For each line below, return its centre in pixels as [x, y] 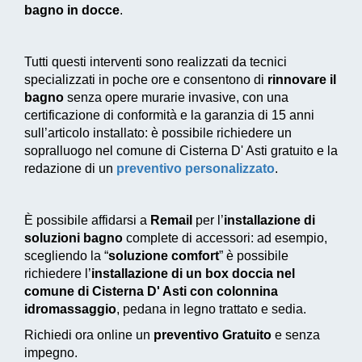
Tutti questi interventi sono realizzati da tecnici [156, 62]
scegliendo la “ [66, 256]
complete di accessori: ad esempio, [225, 238]
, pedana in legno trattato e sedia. [211, 309]
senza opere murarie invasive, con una [178, 98]
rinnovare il [302, 80]
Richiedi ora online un [89, 335]
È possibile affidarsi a [87, 221]
